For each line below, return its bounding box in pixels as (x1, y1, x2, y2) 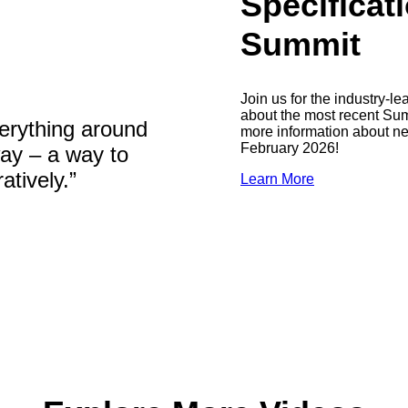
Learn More (240, 171, 314, 188)
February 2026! (240, 140, 339, 157)
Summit (240, 25, 361, 64)
